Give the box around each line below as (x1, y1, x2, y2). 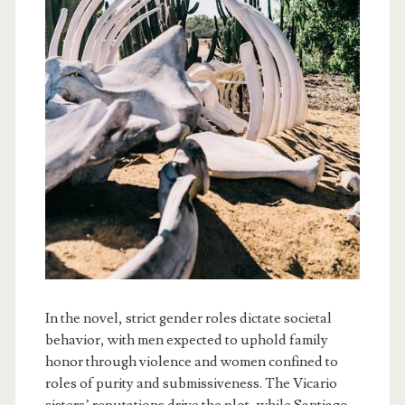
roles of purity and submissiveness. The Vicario (44, 373, 337, 392)
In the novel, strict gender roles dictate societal (44, 308, 332, 327)
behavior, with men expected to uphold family (44, 330, 328, 349)
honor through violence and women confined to (44, 352, 338, 371)
